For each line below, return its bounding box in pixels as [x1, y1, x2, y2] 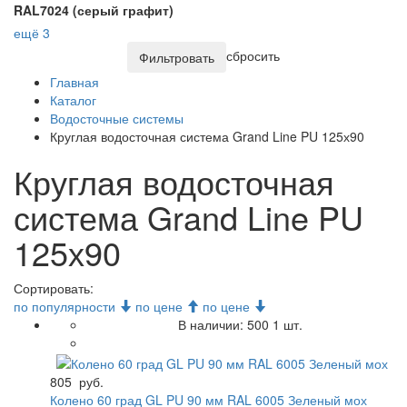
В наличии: [177, 315, 247, 334]
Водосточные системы [50, 109, 184, 128]
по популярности [14, 297, 119, 316]
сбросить [226, 46, 280, 65]
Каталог [50, 91, 96, 110]
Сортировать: [14, 279, 97, 298]
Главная [50, 73, 99, 92]
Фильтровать [139, 48, 214, 67]
